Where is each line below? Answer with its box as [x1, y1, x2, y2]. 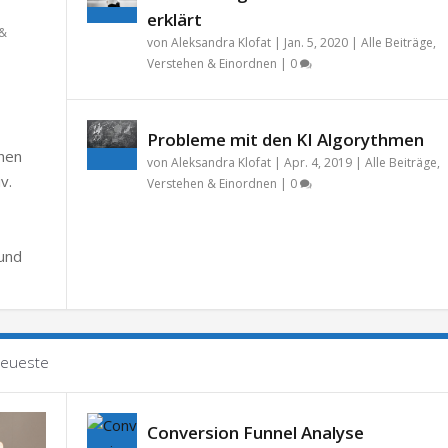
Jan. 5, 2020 [283, 34, 348, 52]
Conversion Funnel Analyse [146, 421, 364, 445]
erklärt [146, 8, 202, 32]
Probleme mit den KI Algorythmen [146, 128, 424, 152]
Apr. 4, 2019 [283, 154, 352, 172]
